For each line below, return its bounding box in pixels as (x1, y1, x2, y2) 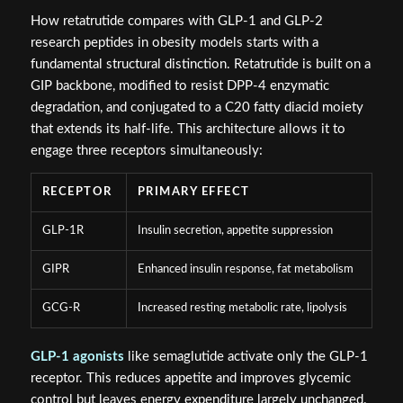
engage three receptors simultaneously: (30, 143, 263, 157)
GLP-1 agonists (30, 350, 124, 364)
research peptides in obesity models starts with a (30, 35, 318, 49)
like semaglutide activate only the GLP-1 (123, 350, 368, 364)
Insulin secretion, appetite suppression (137, 225, 333, 237)
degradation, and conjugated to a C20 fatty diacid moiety (30, 100, 363, 114)
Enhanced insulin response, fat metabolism (137, 264, 354, 276)
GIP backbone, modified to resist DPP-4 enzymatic (30, 78, 329, 93)
